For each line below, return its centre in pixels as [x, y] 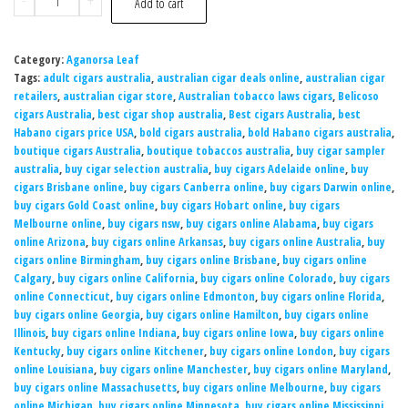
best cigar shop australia [160, 115]
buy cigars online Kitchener [135, 352]
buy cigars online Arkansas [157, 242]
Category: [40, 60]
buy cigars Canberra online [197, 188]
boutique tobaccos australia [219, 151]
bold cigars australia [191, 133]
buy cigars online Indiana [114, 333]
